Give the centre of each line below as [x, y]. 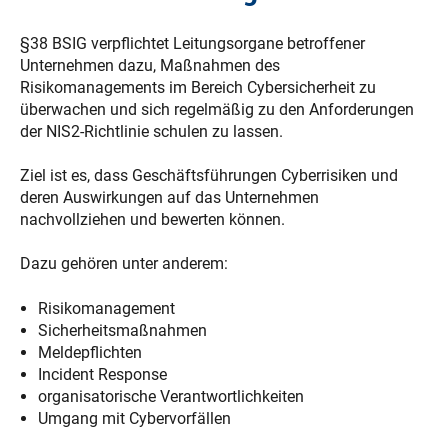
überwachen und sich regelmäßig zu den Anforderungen [217, 109]
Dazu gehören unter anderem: [124, 264]
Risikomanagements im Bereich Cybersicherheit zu [198, 87]
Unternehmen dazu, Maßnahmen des [150, 65]
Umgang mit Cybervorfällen [134, 418]
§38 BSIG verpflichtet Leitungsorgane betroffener [192, 43]
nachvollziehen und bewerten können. [152, 219]
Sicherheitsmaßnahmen [122, 330]
